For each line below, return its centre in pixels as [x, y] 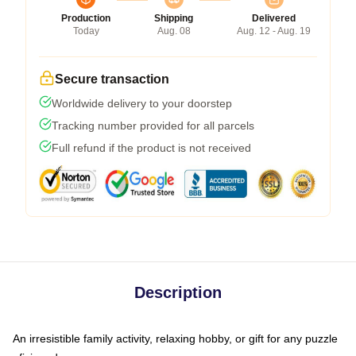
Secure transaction [112, 79]
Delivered [274, 18]
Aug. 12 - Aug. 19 [274, 31]
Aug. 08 [174, 31]
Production [86, 18]
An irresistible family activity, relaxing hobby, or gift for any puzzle [175, 338]
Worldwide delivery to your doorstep [142, 103]
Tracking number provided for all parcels [153, 125]
